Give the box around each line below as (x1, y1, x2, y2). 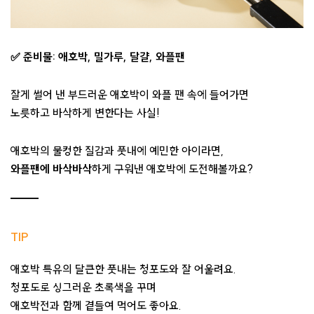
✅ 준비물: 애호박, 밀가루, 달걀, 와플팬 (11, 49, 185, 64)
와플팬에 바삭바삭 (11, 161, 92, 176)
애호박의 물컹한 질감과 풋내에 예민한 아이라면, (11, 143, 224, 158)
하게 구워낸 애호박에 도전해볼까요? (92, 161, 253, 176)
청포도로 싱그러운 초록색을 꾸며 (11, 280, 156, 294)
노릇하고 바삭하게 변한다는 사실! (11, 105, 160, 120)
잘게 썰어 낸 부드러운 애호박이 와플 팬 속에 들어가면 (11, 87, 249, 102)
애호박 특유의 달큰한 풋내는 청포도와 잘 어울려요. (11, 261, 236, 276)
